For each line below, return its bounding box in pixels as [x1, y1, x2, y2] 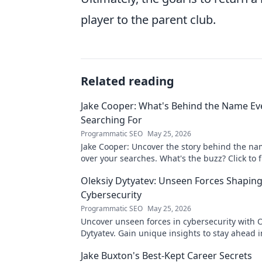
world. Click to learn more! [81, 239, 184, 250]
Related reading [81, 73, 174, 89]
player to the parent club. [81, 12, 216, 27]
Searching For [81, 113, 142, 126]
